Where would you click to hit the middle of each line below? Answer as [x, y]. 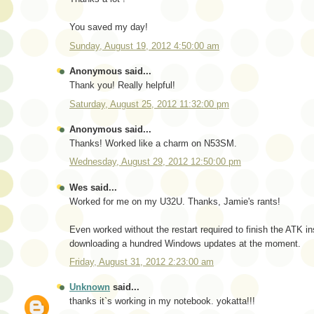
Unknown [90, 287]
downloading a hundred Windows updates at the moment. [185, 243]
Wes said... [93, 187]
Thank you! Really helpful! [122, 86]
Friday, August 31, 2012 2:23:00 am [142, 262]
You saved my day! [109, 27]
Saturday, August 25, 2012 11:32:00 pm [149, 104]
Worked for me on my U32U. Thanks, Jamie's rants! [175, 201]
